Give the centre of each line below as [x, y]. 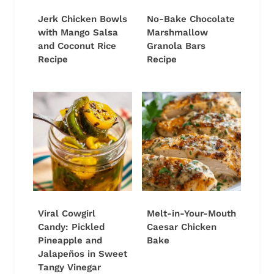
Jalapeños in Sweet [83, 254]
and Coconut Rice [77, 46]
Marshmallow [177, 33]
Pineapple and [70, 241]
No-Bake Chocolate [191, 19]
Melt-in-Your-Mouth [191, 214]
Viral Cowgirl [67, 214]
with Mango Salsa [78, 33]
